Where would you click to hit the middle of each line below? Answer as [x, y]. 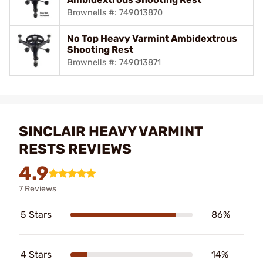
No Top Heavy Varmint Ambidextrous [152, 38]
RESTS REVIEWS [75, 149]
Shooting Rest [100, 50]
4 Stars [36, 254]
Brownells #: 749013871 [114, 63]
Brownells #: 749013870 [115, 13]
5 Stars [36, 215]
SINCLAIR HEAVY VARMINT [111, 131]
